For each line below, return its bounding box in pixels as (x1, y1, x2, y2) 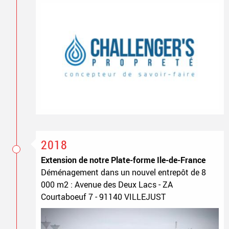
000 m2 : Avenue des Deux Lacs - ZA (40, 179, 173, 191)
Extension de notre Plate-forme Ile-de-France (40, 154, 205, 166)
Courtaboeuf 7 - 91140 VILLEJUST (40, 191, 166, 203)
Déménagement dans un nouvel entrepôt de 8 (40, 167, 206, 178)
